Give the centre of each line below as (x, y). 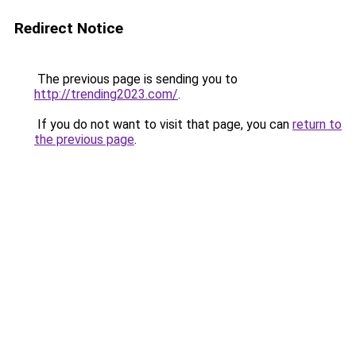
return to (317, 124)
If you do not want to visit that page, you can (163, 124)
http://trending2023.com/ (106, 94)
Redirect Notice (69, 28)
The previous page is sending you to (136, 79)
